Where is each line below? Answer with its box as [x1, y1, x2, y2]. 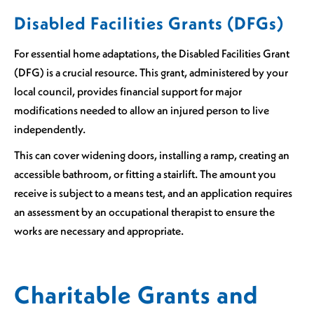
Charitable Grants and [14, 279, 259, 311]
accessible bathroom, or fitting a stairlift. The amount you [14, 166, 276, 181]
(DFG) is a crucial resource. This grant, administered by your [14, 65, 288, 80]
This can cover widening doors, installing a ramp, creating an [14, 147, 289, 162]
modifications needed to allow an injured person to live [14, 103, 269, 118]
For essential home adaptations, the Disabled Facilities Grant [14, 46, 289, 61]
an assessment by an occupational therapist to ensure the [14, 204, 275, 219]
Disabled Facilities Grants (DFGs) [14, 12, 284, 35]
